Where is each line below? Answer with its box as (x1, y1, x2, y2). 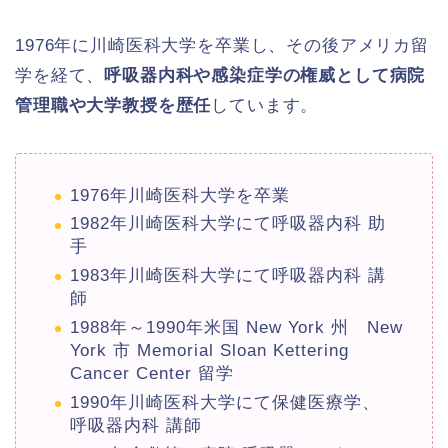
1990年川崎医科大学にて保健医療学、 (70, 393, 380, 413)
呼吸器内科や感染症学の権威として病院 (104, 65, 426, 85)
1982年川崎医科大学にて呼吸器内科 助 (70, 214, 386, 234)
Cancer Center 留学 (70, 364, 234, 384)
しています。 (211, 95, 319, 115)
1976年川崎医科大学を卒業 (70, 185, 290, 205)
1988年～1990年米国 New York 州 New (70, 318, 403, 338)
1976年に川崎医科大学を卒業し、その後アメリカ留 (15, 35, 430, 55)
